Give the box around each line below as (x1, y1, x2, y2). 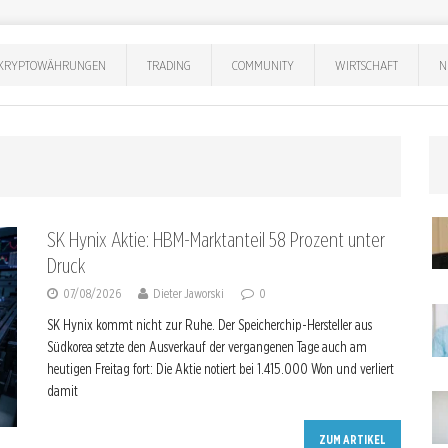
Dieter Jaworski (153, 286, 224, 301)
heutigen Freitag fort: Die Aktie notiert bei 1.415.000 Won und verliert (47, 361, 394, 377)
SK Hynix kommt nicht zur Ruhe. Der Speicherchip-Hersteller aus (47, 317, 372, 333)
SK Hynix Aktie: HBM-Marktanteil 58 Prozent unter (47, 228, 385, 252)
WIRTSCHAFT (335, 56, 399, 73)
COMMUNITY (232, 56, 295, 73)
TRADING (147, 56, 192, 73)
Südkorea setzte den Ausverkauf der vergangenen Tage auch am (47, 339, 367, 355)
